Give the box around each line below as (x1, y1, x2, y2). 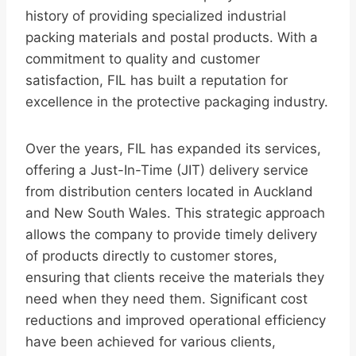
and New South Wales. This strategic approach (25, 205, 325, 222)
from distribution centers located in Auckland (25, 184, 313, 200)
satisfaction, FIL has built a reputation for (25, 72, 288, 89)
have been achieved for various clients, (25, 334, 276, 350)
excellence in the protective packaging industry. (25, 94, 328, 110)
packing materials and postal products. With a (25, 29, 318, 46)
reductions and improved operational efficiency (25, 312, 326, 329)
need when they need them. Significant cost (25, 291, 308, 308)
